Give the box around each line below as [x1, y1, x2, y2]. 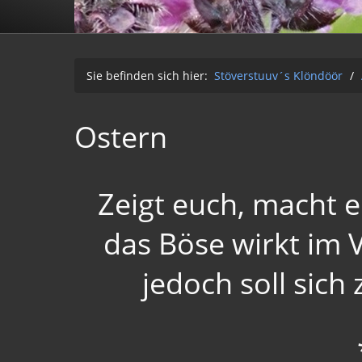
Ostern [74, 117, 167, 157]
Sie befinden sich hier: [86, 68, 214, 83]
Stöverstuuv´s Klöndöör [214, 68, 343, 83]
